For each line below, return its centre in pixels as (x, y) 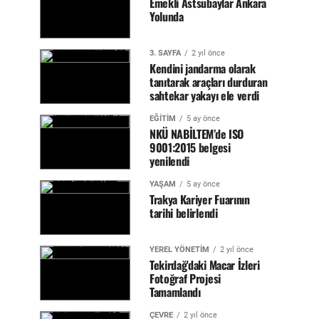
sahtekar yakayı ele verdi (204, 95)
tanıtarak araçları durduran (209, 82)
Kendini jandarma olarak (203, 68)
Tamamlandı (175, 292)
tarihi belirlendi (184, 213)
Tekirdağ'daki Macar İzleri (205, 265)
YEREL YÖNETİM (179, 250)
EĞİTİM (163, 119)
